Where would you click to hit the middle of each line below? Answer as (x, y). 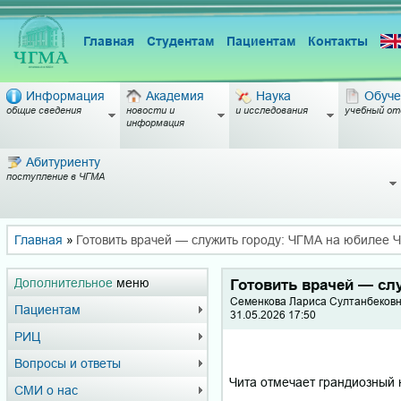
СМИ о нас (46, 390)
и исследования (272, 110)
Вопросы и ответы (68, 363)
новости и (150, 110)
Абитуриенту (63, 162)
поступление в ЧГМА (55, 176)
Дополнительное (64, 283)
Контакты (337, 41)
